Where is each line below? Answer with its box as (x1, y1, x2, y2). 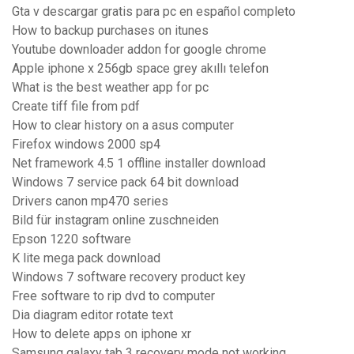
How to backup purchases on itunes (12, 23, 209, 39)
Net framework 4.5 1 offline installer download (12, 156, 265, 171)
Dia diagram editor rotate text (12, 307, 173, 323)
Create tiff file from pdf (12, 99, 140, 115)
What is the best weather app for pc (12, 80, 209, 96)
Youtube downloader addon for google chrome (12, 42, 266, 58)
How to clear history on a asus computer (12, 118, 234, 134)
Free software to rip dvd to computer (12, 288, 215, 304)
